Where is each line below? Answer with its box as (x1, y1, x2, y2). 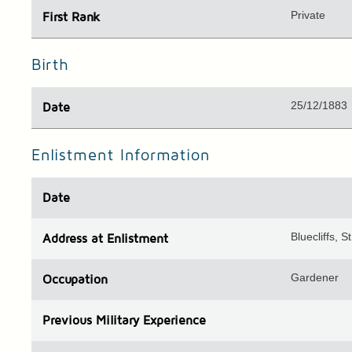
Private (291, 9, 326, 22)
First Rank (42, 11, 101, 24)
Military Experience (96, 314, 207, 328)
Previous (42, 314, 97, 328)
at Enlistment (87, 233, 169, 246)
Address (42, 233, 88, 246)
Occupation (42, 273, 108, 287)
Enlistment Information (31, 148, 211, 164)
